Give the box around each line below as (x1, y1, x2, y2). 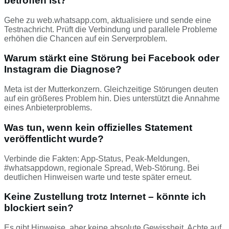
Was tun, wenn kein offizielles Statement (4, 122, 192, 133)
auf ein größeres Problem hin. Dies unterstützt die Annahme (4, 94, 220, 103)
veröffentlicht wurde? (4, 133, 104, 144)
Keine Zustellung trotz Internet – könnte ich (4, 191, 206, 202)
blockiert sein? (4, 202, 74, 214)
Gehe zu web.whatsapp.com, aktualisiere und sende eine (4, 15, 211, 25)
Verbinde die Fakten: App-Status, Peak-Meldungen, (4, 154, 190, 163)
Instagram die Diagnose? (4, 64, 122, 75)
